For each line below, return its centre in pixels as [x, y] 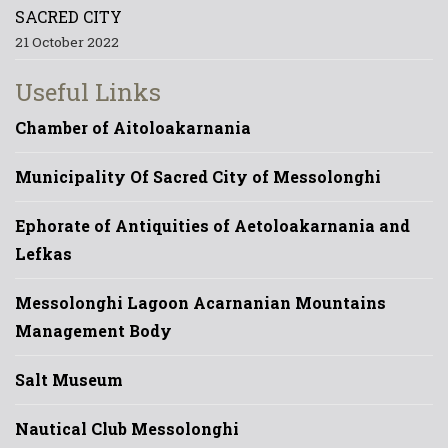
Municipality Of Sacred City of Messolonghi [198, 176]
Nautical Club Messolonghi [127, 428]
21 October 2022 [67, 41]
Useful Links [88, 91]
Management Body [93, 330]
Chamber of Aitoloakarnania [133, 127]
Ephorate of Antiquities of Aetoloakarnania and [212, 225]
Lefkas [43, 253]
